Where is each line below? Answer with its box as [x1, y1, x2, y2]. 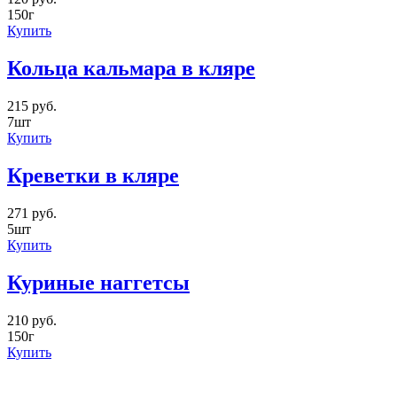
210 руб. [7, 312, 57, 328]
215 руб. [7, 98, 57, 114]
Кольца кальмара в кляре [7, 57, 255, 81]
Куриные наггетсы [7, 270, 190, 294]
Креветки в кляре [7, 164, 179, 188]
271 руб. [7, 206, 57, 222]
